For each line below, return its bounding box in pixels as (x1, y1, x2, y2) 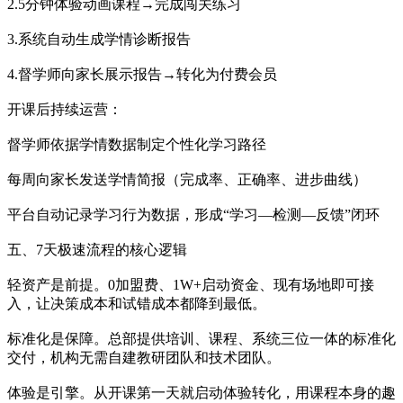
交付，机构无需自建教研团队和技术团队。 (7, 349, 281, 365)
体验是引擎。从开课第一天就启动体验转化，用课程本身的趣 (7, 384, 396, 400)
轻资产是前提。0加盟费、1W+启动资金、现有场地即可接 (7, 276, 374, 292)
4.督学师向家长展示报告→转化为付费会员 (7, 66, 277, 82)
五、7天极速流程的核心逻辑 (7, 241, 187, 257)
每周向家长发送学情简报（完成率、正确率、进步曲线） (7, 171, 367, 187)
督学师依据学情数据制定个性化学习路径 (7, 136, 266, 152)
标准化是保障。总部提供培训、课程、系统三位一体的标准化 (7, 330, 396, 346)
